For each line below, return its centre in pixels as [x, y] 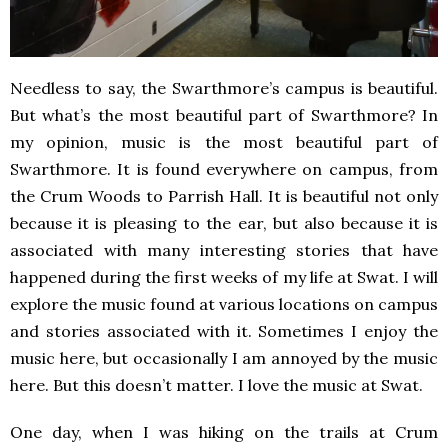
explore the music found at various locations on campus [224, 304]
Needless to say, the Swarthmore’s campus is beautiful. [224, 88]
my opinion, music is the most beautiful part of [224, 142]
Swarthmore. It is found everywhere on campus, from [224, 169]
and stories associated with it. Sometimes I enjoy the [224, 331]
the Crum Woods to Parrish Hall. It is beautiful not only [224, 196]
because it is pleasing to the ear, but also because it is [224, 223]
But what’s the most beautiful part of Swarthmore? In [224, 115]
